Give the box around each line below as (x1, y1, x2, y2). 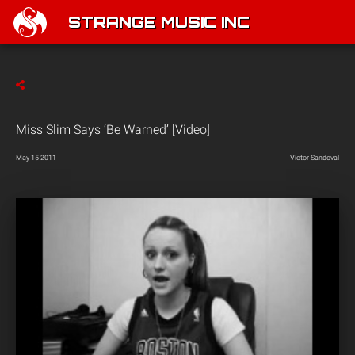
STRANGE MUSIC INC (68, 16, 250, 32)
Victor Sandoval (290, 154, 339, 162)
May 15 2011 (16, 154, 56, 162)
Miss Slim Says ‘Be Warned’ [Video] (16, 122, 210, 137)
